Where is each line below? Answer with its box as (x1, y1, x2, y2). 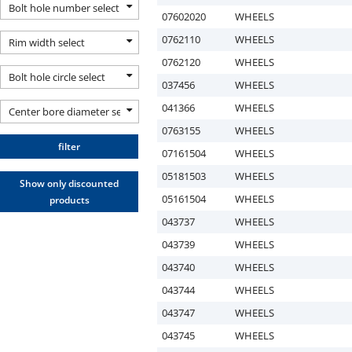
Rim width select (9, 35, 85, 49)
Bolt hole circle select (9, 70, 105, 84)
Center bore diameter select (9, 104, 138, 119)
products (49, 193, 90, 207)
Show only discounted (20, 177, 119, 190)
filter (58, 140, 80, 153)
